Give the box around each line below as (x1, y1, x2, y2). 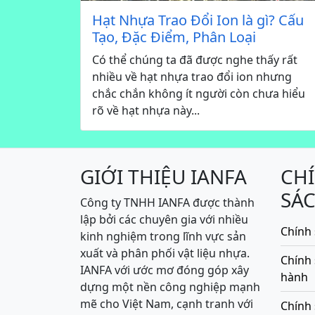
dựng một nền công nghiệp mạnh (80, 279, 260, 295)
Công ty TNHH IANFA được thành (80, 195, 255, 211)
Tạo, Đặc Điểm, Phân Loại (92, 27, 256, 47)
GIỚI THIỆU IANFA (80, 163, 247, 191)
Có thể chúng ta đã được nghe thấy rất (92, 52, 297, 68)
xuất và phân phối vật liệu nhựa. (80, 245, 250, 262)
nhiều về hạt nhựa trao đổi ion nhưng (92, 69, 292, 85)
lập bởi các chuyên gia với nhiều (80, 212, 248, 228)
